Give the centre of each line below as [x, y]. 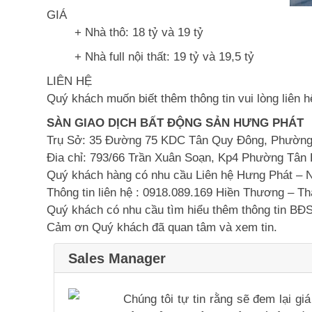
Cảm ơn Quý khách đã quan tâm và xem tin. [162, 227]
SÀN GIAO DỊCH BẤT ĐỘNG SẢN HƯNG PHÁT [175, 123]
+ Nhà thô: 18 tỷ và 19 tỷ [142, 32]
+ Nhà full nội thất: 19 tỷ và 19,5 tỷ [164, 57]
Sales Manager [117, 258]
